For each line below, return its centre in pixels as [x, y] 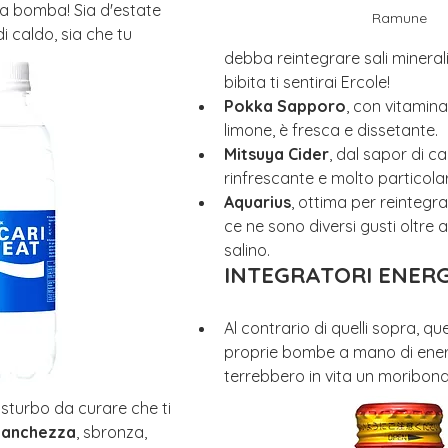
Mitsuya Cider [276, 154]
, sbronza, [113, 432]
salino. [247, 250]
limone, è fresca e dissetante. [331, 130]
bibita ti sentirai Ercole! [307, 82]
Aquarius [257, 202]
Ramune [399, 18]
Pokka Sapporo [285, 106]
